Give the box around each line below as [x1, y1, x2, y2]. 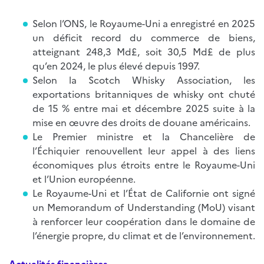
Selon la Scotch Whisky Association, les [32, 73, 255, 86]
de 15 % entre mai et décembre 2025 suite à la [32, 101, 255, 114]
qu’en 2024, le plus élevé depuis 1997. [32, 59, 202, 72]
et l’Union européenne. [32, 172, 136, 185]
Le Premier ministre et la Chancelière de [32, 130, 255, 143]
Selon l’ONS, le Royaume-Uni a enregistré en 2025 [32, 16, 255, 29]
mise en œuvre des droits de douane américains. [32, 115, 253, 128]
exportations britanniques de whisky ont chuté [32, 87, 255, 100]
